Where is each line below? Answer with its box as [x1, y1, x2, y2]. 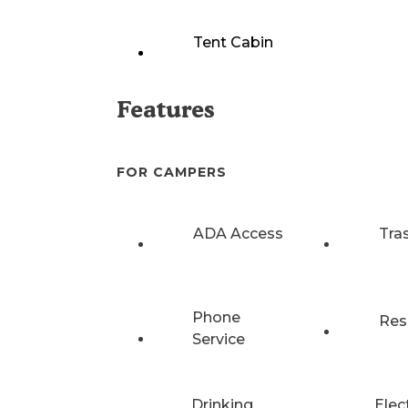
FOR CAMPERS [117, 164, 227, 181]
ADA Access [193, 224, 283, 242]
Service [192, 330, 246, 348]
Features [117, 96, 215, 124]
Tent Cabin [193, 34, 273, 52]
